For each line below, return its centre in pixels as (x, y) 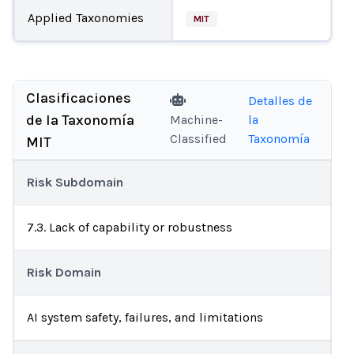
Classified (199, 139)
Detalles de (280, 101)
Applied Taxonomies (85, 17)
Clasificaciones (79, 98)
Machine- (197, 120)
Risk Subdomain (75, 182)
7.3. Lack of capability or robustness (130, 227)
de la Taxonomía (80, 120)
